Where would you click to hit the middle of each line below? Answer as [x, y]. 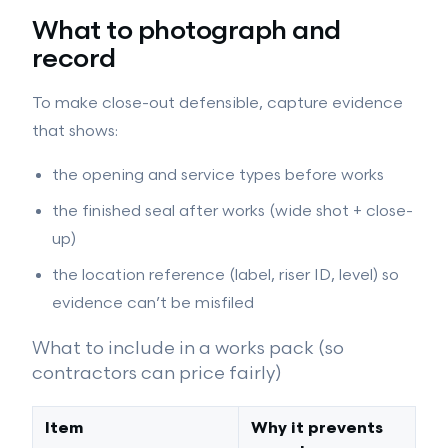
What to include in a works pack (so [188, 348]
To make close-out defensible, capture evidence [217, 103]
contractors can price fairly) [157, 373]
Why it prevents [317, 428]
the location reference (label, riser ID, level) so [225, 275]
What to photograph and [186, 31]
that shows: [75, 131]
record [74, 59]
